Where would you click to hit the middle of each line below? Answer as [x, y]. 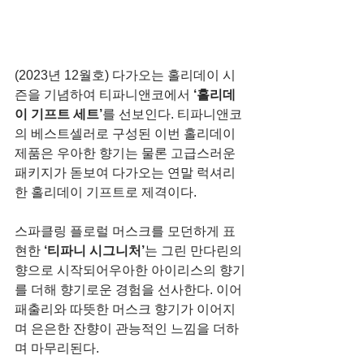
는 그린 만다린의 [195, 250]
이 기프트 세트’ [58, 114]
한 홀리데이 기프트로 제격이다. [107, 192]
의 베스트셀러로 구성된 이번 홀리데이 [127, 133]
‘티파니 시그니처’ [94, 250]
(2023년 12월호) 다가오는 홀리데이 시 [125, 75]
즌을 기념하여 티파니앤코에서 [104, 94]
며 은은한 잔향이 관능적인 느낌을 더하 [127, 328]
